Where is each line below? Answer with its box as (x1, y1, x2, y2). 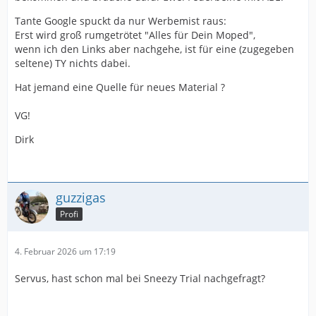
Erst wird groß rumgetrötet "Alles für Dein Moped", (15, 28, 255, 42)
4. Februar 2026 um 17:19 (15, 245, 116, 257)
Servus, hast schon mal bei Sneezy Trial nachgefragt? (15, 272, 265, 285)
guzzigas (56, 189, 106, 206)
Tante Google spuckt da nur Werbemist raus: (15, 14, 226, 28)
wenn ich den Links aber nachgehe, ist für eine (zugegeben (15, 42, 294, 56)
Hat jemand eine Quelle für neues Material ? (15, 80, 225, 94)
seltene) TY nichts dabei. (15, 56, 130, 70)
